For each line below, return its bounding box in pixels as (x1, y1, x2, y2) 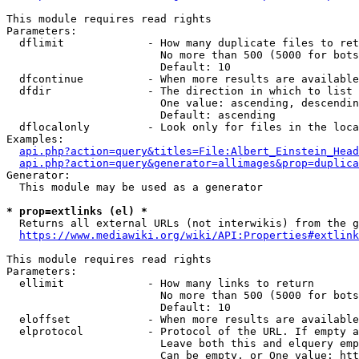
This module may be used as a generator (6, 181, 263, 193)
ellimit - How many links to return (6, 277, 314, 289)
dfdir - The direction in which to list (6, 85, 353, 97)
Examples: (6, 133, 64, 145)
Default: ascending (6, 109, 276, 121)
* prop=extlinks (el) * (6, 205, 147, 217)
